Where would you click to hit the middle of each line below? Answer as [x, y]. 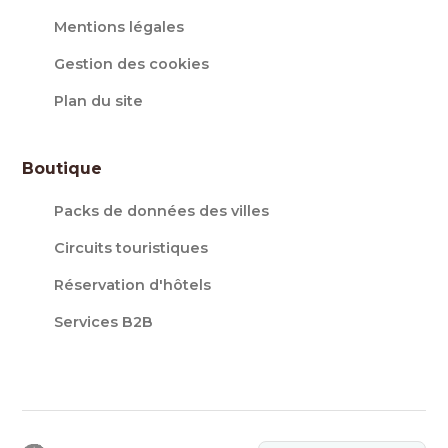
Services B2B [104, 322]
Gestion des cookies [132, 64]
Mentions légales [119, 27]
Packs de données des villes [162, 211]
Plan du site [99, 101]
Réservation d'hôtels [133, 285]
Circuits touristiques [131, 248]
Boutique [62, 168]
